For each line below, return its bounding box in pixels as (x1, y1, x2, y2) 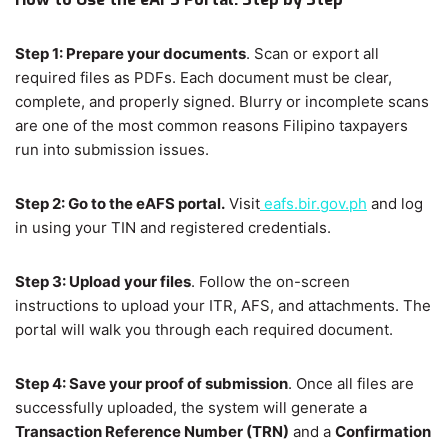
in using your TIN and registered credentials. (15, 218, 331, 238)
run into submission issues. (15, 140, 209, 160)
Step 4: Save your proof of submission (15, 374, 288, 394)
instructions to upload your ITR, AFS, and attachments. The (15, 296, 431, 316)
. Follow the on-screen (191, 272, 350, 292)
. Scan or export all (246, 44, 379, 64)
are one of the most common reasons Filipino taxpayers (15, 116, 408, 136)
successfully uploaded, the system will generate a (15, 398, 367, 418)
